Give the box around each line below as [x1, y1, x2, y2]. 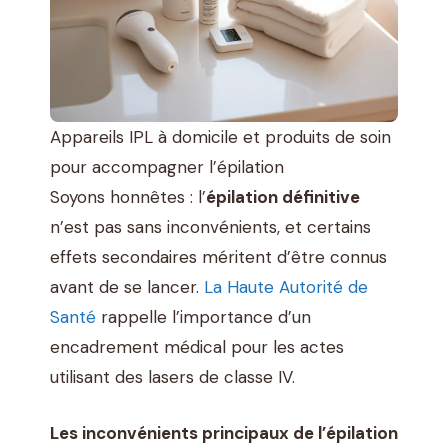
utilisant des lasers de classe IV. [50, 366, 295, 389]
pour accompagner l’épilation [50, 156, 284, 179]
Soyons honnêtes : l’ [50, 186, 206, 209]
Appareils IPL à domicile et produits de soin [50, 126, 391, 149]
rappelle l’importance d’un [96, 306, 311, 329]
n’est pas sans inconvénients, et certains [50, 216, 371, 239]
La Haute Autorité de [204, 276, 368, 299]
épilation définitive [206, 186, 360, 209]
